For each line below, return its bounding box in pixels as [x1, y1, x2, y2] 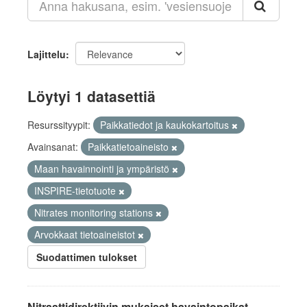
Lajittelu [27, 47, 66, 61]
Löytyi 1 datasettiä [27, 86, 156, 106]
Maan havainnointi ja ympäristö [34, 162, 172, 175]
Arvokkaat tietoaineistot [34, 228, 138, 241]
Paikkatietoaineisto [88, 140, 171, 153]
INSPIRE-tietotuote [34, 184, 119, 197]
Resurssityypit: [27, 118, 93, 132]
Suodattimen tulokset [36, 250, 137, 264]
